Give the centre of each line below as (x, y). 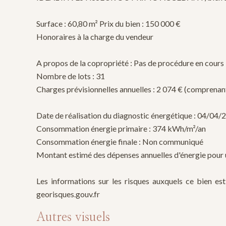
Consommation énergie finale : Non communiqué (120, 142)
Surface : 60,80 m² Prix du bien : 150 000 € (108, 23)
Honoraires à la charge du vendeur (95, 37)
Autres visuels (73, 217)
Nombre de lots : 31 (71, 76)
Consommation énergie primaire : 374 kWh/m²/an (121, 128)
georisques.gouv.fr (68, 194)
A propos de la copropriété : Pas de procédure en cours (130, 63)
